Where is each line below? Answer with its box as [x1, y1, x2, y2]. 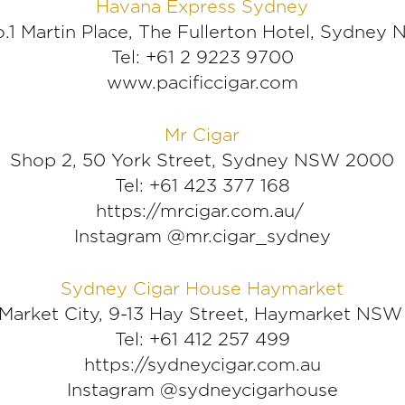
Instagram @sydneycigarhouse [66, 379, 338, 401]
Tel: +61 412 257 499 [114, 328, 290, 351]
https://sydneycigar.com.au [83, 353, 321, 376]
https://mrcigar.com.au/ [95, 200, 304, 222]
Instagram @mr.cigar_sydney [73, 225, 331, 248]
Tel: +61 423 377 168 [114, 174, 290, 197]
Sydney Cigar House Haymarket [61, 278, 344, 300]
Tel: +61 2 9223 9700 [110, 46, 294, 69]
